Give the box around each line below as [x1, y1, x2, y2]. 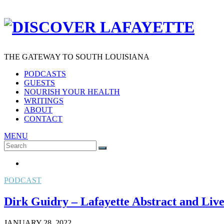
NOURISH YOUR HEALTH [24, 87, 120, 96]
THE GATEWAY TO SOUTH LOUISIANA [4, 52, 149, 61]
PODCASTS [24, 69, 66, 78]
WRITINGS [24, 96, 63, 105]
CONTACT [24, 114, 62, 123]
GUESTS [24, 78, 55, 87]
